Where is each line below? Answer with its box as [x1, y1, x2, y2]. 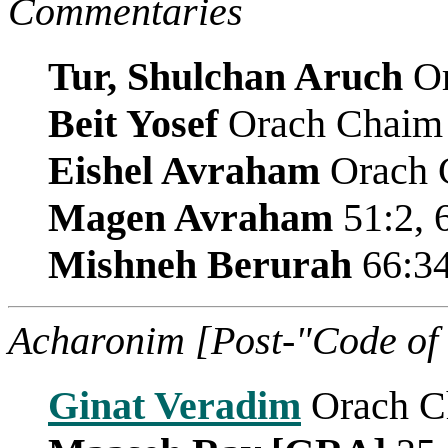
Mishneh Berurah [48, 241, 352, 287]
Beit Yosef [48, 100, 218, 146]
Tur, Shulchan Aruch [48, 53, 403, 99]
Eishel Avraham [48, 147, 320, 193]
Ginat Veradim [48, 382, 301, 428]
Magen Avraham [48, 194, 333, 240]
